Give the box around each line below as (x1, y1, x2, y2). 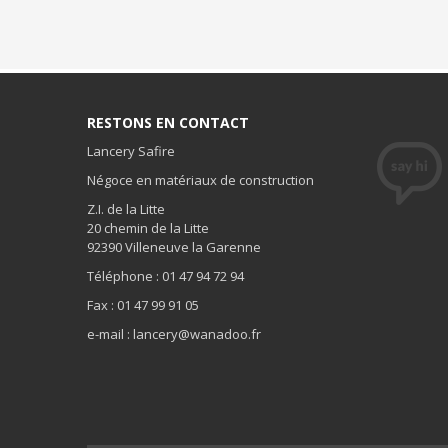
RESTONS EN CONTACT (87, 113, 249, 132)
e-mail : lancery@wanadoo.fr (87, 325, 261, 343)
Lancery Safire (87, 142, 175, 160)
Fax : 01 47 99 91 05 (87, 296, 199, 314)
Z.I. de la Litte (87, 200, 165, 218)
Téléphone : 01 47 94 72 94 (87, 267, 244, 285)
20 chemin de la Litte (87, 219, 209, 237)
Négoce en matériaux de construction (87, 171, 314, 189)
